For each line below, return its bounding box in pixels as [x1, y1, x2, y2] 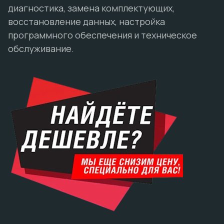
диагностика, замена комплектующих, [8, 2, 174, 14]
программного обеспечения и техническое [8, 29, 197, 41]
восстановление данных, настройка [8, 15, 165, 27]
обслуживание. [8, 42, 74, 54]
